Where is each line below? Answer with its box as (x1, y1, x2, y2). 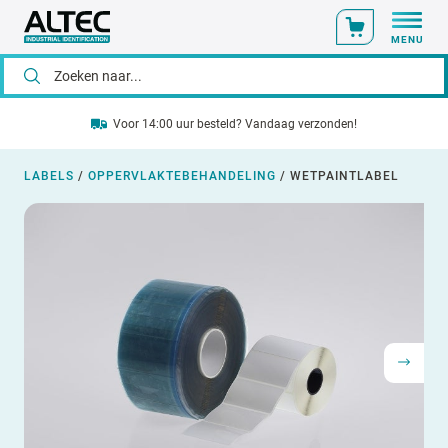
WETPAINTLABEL (290, 169, 399, 184)
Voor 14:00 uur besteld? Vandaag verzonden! (113, 116, 357, 131)
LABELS (24, 169, 74, 184)
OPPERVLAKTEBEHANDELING (88, 169, 276, 184)
